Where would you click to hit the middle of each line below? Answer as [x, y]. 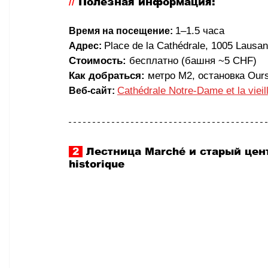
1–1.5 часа [200, 31]
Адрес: [85, 46]
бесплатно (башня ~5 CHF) [191, 61]
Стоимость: [98, 61]
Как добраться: [107, 76]
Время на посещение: [121, 31]
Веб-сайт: [92, 91]
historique [97, 165]
